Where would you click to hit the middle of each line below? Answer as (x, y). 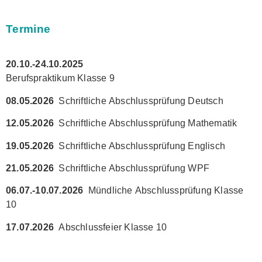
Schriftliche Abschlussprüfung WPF (134, 168)
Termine (28, 29)
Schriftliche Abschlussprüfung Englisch (142, 146)
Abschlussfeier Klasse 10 (111, 227)
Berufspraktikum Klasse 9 (60, 78)
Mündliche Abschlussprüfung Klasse (166, 191)
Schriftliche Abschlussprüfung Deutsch (141, 101)
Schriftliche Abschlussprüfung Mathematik (148, 123)
